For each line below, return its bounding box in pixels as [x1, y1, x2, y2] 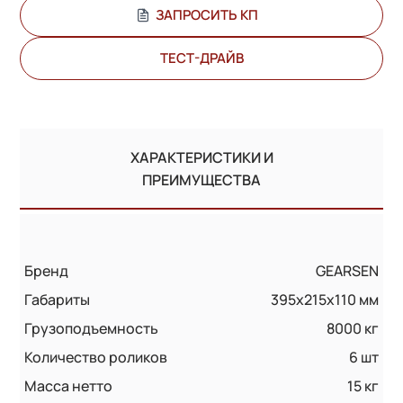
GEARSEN [315, 260, 379, 281]
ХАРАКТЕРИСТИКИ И [130, 147, 273, 167]
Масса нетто [24, 375, 113, 396]
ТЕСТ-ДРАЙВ [159, 48, 244, 67]
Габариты [24, 289, 91, 309]
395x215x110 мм [270, 289, 379, 309]
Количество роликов [24, 346, 168, 367]
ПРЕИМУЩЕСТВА [142, 169, 261, 190]
